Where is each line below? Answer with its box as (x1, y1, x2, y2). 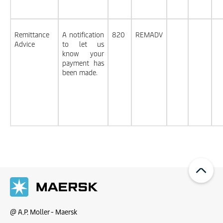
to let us (62, 39, 104, 49)
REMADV (135, 30, 163, 39)
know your (62, 49, 104, 58)
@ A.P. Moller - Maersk (10, 207, 77, 217)
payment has (62, 58, 104, 68)
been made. (62, 68, 98, 77)
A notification (62, 30, 104, 39)
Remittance (14, 30, 49, 39)
